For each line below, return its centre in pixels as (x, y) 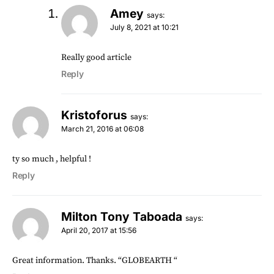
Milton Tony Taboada (122, 216)
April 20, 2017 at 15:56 (99, 230)
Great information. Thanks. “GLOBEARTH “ (95, 260)
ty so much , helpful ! (52, 159)
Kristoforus (94, 115)
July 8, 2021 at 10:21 (144, 27)
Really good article (96, 57)
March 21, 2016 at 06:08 (102, 128)
